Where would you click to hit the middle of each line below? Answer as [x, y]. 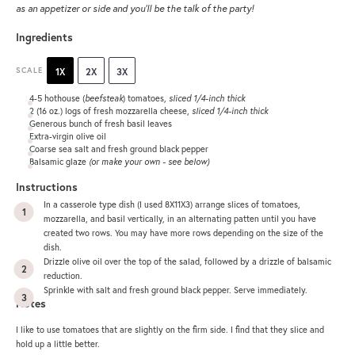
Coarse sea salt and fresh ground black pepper [118, 149]
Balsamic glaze [59, 161]
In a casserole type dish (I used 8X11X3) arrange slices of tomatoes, [172, 205]
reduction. [63, 276]
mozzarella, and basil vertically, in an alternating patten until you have [180, 219]
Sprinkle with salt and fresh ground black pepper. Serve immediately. [176, 290]
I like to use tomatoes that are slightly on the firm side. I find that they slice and [170, 330]
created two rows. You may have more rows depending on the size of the [183, 233]
